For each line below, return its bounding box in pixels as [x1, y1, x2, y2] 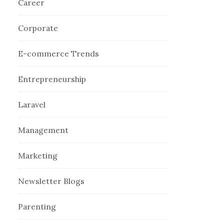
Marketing [18, 150, 58, 161]
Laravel [18, 99, 46, 110]
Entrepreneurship [18, 74, 86, 84]
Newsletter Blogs [18, 176, 85, 186]
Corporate [18, 23, 58, 33]
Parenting [18, 201, 56, 212]
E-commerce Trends [18, 48, 99, 59]
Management [18, 125, 69, 135]
